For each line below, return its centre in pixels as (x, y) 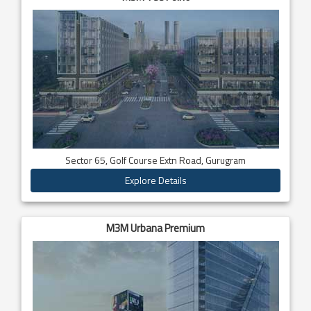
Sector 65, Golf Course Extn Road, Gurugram (155, 160)
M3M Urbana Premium (155, 228)
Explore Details (155, 180)
